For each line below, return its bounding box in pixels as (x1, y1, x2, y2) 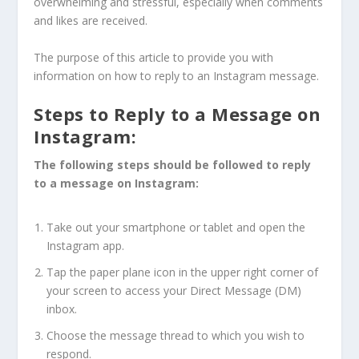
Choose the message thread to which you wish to (46, 327, 305, 343)
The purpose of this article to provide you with (34, 49, 274, 65)
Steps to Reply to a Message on (34, 102, 321, 127)
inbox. (46, 301, 78, 317)
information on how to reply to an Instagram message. (34, 67, 320, 83)
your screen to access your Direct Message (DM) (46, 283, 302, 299)
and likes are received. (34, 13, 151, 29)
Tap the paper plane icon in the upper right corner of (46, 264, 319, 280)
